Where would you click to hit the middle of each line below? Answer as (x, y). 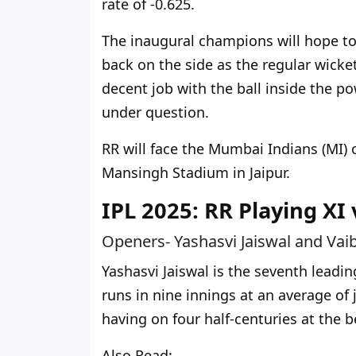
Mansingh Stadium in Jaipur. (196, 173)
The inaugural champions (190, 41)
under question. (155, 112)
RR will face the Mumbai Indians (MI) (226, 149)
